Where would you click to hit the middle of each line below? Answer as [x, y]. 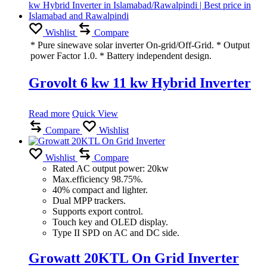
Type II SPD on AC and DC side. [116, 232]
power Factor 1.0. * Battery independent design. [121, 56]
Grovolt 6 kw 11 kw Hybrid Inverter [140, 83]
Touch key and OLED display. [110, 222]
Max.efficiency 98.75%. [98, 179]
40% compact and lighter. [100, 190]
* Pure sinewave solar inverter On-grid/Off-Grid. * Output [140, 45]
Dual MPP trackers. [89, 200]
